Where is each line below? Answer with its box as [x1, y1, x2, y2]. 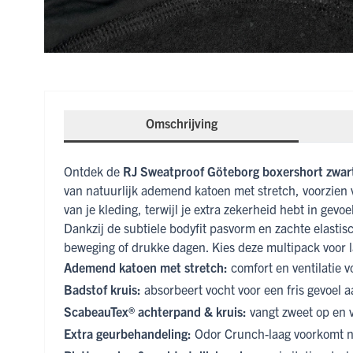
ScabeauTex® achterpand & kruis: [64, 303, 247, 320]
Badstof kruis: [64, 281, 141, 298]
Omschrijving [145, 115, 217, 132]
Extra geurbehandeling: [64, 325, 191, 342]
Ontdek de [64, 163, 123, 180]
